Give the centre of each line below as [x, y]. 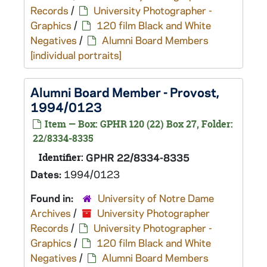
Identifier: [61, 157]
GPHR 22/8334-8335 [138, 157]
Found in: [53, 198]
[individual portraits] [76, 55]
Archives [51, 213]
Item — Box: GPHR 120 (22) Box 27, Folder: [138, 124]
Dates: [47, 174]
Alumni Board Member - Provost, [125, 92]
